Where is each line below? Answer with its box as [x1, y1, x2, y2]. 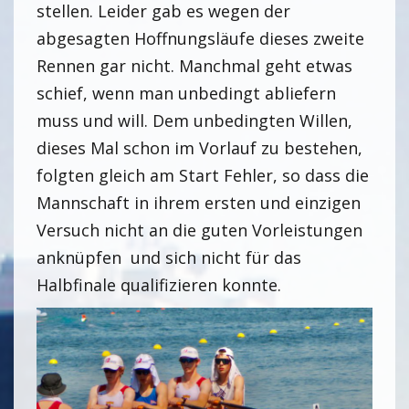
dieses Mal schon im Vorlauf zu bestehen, [37, 137, 362, 159]
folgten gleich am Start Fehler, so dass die [37, 164, 369, 186]
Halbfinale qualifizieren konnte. [37, 274, 281, 296]
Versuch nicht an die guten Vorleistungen [37, 219, 362, 241]
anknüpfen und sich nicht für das [37, 246, 301, 268]
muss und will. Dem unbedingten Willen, [37, 110, 357, 131]
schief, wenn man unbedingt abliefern [37, 82, 336, 104]
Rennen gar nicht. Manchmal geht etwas [37, 55, 352, 77]
